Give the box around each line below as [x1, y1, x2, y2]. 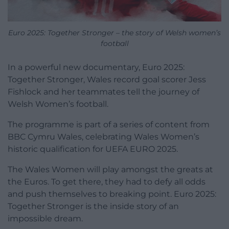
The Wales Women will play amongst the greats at [8, 164, 213, 174]
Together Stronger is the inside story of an [8, 201, 179, 211]
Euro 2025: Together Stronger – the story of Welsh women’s [8, 28, 221, 37]
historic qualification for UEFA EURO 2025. [8, 144, 178, 154]
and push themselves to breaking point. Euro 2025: [8, 189, 216, 199]
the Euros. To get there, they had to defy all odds [8, 176, 205, 187]
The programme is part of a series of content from [8, 119, 210, 129]
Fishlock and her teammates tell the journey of [8, 86, 199, 97]
